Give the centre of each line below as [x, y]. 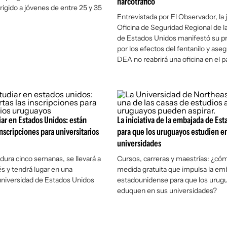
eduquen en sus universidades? [167, 191]
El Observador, [194, 17]
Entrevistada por [144, 17]
